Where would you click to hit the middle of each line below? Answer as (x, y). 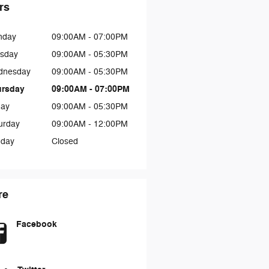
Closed (65, 141)
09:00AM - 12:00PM (89, 124)
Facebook (36, 224)
